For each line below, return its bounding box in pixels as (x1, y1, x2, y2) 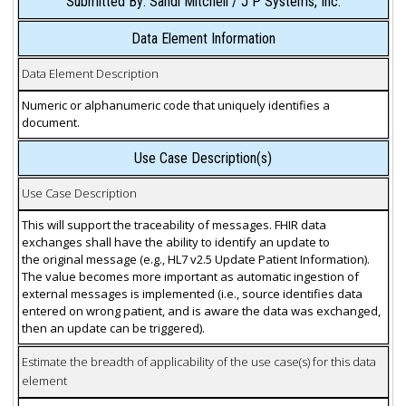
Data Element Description (21, 65, 159, 82)
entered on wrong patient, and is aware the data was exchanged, (21, 303, 381, 320)
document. (21, 114, 80, 131)
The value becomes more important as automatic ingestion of (21, 268, 359, 285)
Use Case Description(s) (134, 149, 272, 167)
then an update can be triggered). (21, 320, 205, 337)
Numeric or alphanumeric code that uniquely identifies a (21, 97, 330, 114)
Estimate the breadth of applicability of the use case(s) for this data (21, 353, 376, 371)
